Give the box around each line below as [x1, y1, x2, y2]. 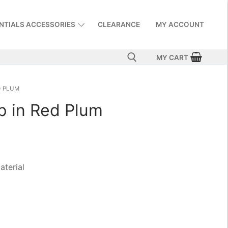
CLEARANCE [97, 20, 140, 28]
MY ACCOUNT [155, 20, 204, 28]
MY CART [156, 53, 189, 62]
